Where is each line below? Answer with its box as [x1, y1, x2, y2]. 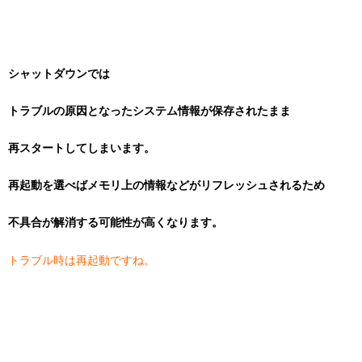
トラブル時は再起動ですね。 [8, 254, 155, 267]
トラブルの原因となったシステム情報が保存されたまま [8, 104, 291, 117]
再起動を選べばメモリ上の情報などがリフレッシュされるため [8, 179, 325, 192]
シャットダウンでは [8, 67, 110, 80]
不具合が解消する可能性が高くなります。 [8, 216, 223, 229]
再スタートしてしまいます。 [8, 141, 155, 154]
